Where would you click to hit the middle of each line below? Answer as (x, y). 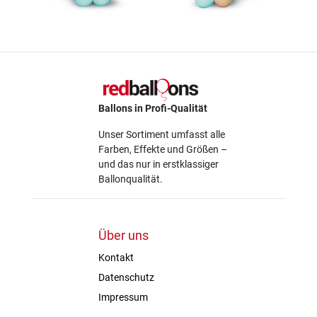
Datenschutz (126, 278)
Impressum (123, 298)
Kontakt (116, 258)
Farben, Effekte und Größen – (163, 150)
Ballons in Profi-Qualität (153, 109)
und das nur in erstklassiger (158, 165)
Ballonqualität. (131, 179)
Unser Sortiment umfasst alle (162, 135)
